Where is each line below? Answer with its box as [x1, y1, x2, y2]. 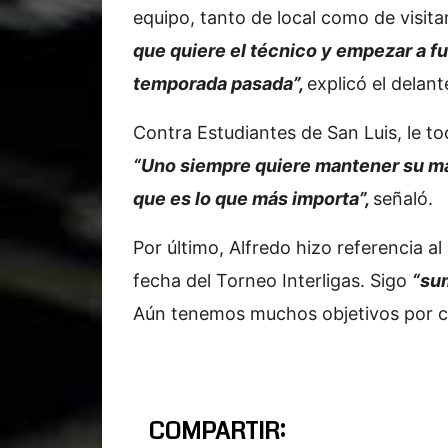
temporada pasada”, [133, 73, 307, 94]
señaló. [373, 188, 433, 209]
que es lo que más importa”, [133, 188, 373, 209]
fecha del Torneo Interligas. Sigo [133, 270, 412, 291]
